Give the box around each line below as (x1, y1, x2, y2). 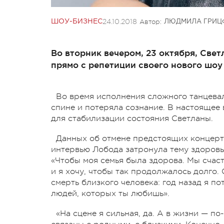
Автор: (139, 17, 161, 25)
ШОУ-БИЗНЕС (51, 18, 102, 24)
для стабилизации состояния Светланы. (51, 113, 213, 123)
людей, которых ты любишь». (51, 188, 169, 198)
